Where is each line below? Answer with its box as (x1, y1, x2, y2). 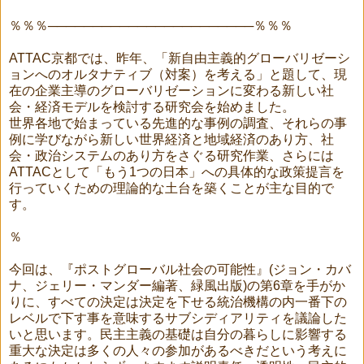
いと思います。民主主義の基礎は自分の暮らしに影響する (9, 327, 347, 341)
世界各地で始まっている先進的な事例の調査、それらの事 (9, 115, 347, 130)
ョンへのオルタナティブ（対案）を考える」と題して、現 (9, 67, 347, 81)
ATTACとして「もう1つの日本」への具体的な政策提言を (9, 164, 344, 179)
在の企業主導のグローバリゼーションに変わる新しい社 (9, 83, 334, 97)
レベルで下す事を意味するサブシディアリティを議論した (9, 310, 347, 325)
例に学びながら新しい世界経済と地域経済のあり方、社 (9, 132, 334, 146)
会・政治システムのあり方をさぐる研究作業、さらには (9, 148, 334, 162)
